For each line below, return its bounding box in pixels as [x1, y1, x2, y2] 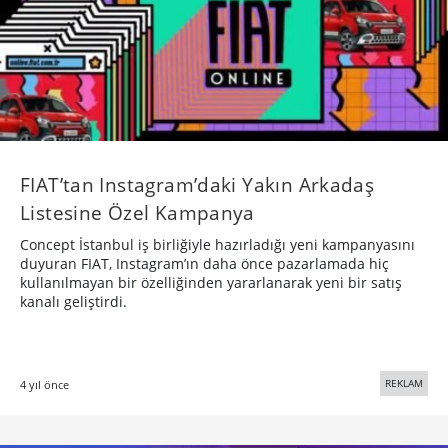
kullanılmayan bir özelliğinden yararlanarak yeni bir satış [20, 273, 402, 293]
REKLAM [385, 376, 423, 391]
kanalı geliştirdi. [20, 292, 127, 312]
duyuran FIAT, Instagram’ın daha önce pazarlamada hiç [20, 254, 389, 274]
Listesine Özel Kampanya [20, 199, 255, 227]
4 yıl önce [20, 377, 69, 393]
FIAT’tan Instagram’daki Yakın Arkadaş [20, 171, 375, 199]
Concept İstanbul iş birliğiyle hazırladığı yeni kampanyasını [20, 235, 415, 255]
